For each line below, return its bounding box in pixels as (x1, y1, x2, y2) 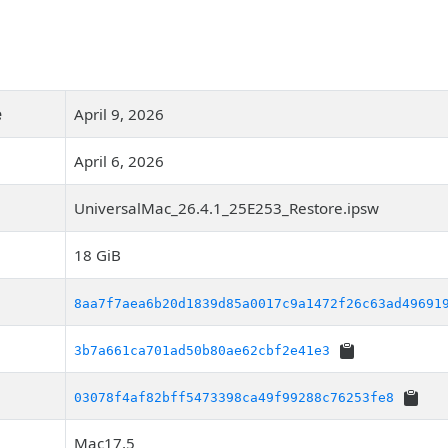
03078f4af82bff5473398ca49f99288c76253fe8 (74, 390, 394, 405)
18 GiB (74, 245, 121, 265)
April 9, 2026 (74, 104, 164, 124)
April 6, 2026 (74, 151, 164, 171)
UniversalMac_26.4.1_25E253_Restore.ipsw (74, 198, 379, 218)
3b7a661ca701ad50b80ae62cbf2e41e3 (74, 343, 330, 358)
